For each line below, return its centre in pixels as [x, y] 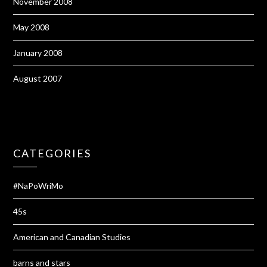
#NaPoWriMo [38, 186]
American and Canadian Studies [72, 237]
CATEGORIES [52, 153]
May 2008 [32, 27]
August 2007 [38, 79]
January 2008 [38, 53]
